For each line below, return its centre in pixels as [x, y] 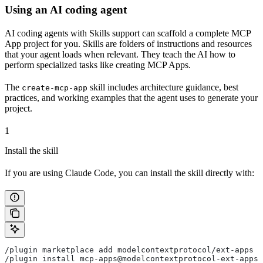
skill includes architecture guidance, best [163, 87]
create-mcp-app [55, 87]
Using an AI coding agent [66, 9]
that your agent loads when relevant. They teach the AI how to [120, 54]
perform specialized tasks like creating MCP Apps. [98, 65]
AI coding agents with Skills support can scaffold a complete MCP [128, 33]
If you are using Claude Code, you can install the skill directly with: [129, 173]
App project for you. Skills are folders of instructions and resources [128, 43]
